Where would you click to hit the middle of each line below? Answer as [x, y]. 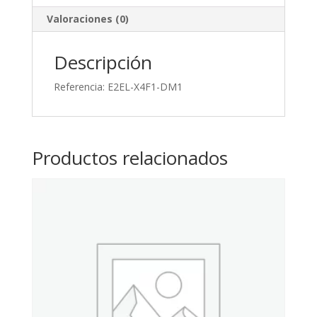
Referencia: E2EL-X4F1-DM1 [118, 87]
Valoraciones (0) [87, 19]
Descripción [103, 63]
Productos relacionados [129, 158]
